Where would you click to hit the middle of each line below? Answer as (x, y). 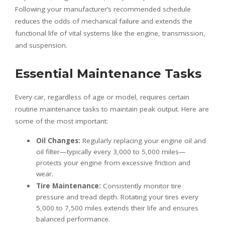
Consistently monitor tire (141, 186)
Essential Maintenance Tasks (108, 73)
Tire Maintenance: (69, 186)
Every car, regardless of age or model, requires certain (102, 97)
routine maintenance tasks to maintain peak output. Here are (112, 109)
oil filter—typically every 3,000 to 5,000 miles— (111, 151)
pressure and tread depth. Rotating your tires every (117, 197)
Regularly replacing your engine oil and (143, 140)
